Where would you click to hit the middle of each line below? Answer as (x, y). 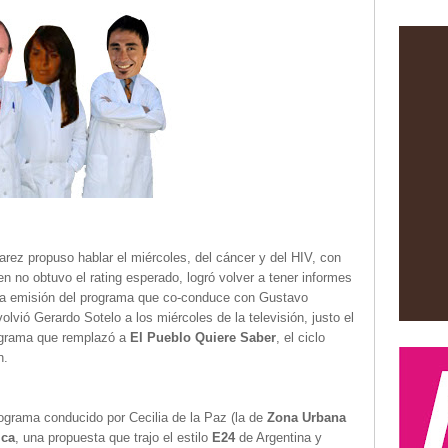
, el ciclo (300, 337)
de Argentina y (280, 437)
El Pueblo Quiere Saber (203, 337)
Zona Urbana (306, 417)
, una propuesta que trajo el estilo (113, 437)
